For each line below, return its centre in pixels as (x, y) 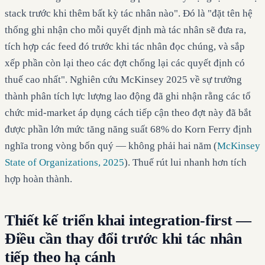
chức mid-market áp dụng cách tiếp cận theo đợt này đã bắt (128, 113)
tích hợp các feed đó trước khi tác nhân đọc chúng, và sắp (125, 47)
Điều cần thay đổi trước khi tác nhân (123, 239)
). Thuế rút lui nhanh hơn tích (185, 163)
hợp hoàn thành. (38, 179)
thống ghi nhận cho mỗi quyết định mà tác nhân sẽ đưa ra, (125, 30)
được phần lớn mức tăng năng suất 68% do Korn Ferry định (128, 130)
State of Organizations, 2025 (64, 163)
